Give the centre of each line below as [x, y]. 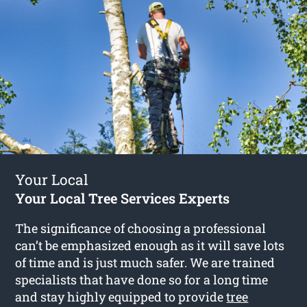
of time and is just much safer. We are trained [145, 262]
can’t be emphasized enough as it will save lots [150, 245]
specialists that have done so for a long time [142, 279]
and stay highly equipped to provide [121, 296]
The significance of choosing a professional [141, 228]
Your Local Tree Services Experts [123, 198]
